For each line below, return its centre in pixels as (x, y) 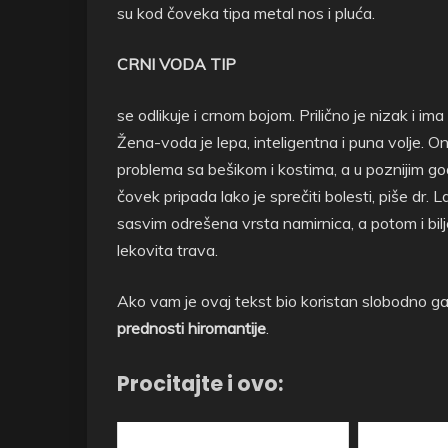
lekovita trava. (167, 250)
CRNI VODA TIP (176, 64)
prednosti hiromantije (191, 328)
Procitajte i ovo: (200, 384)
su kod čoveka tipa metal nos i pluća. (246, 13)
